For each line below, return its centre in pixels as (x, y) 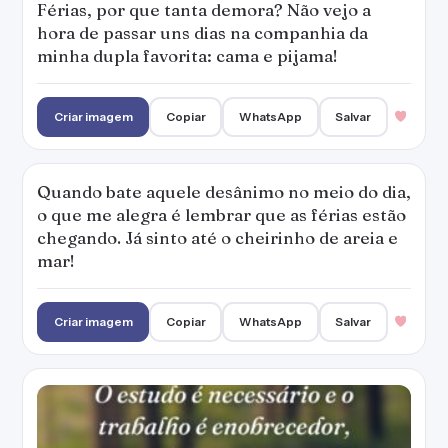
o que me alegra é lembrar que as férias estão (221, 214)
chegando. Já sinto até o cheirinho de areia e (217, 237)
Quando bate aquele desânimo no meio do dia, (224, 191)
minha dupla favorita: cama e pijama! (187, 55)
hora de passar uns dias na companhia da (202, 32)
